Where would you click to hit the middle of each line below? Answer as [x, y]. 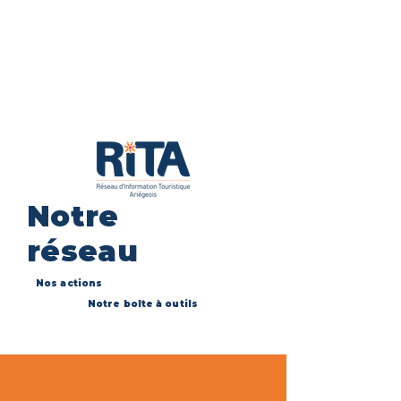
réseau [82, 251]
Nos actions [69, 283]
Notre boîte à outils [143, 304]
